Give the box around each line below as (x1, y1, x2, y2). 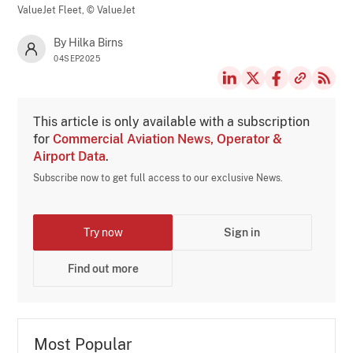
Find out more (67, 262, 139, 275)
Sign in (224, 225, 261, 239)
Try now (83, 225, 123, 239)
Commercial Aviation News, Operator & (53, 131, 283, 147)
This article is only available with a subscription (33, 113, 310, 129)
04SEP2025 (54, 53, 101, 63)
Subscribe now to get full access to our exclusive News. (33, 172, 284, 184)
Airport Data (33, 148, 106, 164)
